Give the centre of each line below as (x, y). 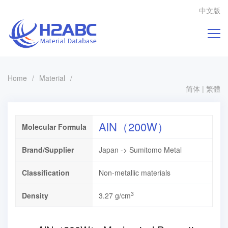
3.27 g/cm (115, 195)
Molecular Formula (54, 127)
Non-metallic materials (135, 173)
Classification (46, 173)
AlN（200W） (134, 126)
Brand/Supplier (48, 150)
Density (35, 195)
